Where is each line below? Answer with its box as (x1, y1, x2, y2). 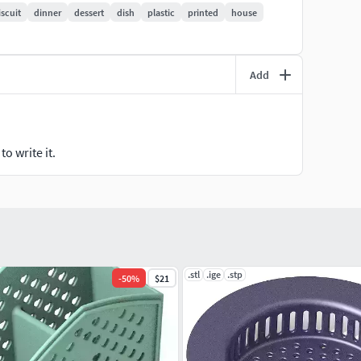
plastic (147, 6, 175, 19)
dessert (74, 6, 104, 19)
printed (188, 6, 218, 19)
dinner (34, 6, 61, 19)
